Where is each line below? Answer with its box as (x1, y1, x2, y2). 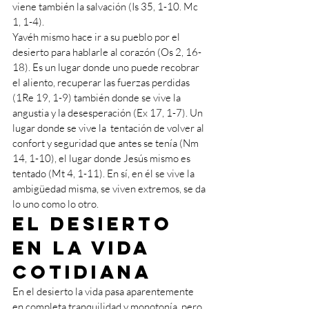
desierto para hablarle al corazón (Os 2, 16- (12, 46, 201, 59)
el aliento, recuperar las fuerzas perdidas (12, 76, 192, 89)
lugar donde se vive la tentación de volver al (12, 121, 206, 134)
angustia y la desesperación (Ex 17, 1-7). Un (12, 106, 205, 119)
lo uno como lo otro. (12, 197, 99, 210)
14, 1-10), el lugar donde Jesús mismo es (12, 152, 192, 165)
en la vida (12, 236, 158, 259)
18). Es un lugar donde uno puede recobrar (12, 61, 201, 74)
